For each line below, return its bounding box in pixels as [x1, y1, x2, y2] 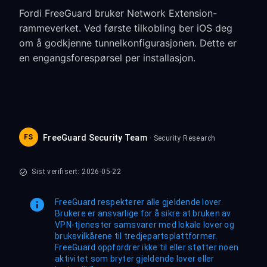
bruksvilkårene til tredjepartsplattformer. [55, 231, 218, 241]
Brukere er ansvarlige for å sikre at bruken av [55, 209, 231, 218]
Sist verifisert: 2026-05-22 [30, 167, 122, 176]
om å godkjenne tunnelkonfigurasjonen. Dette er [19, 37, 237, 49]
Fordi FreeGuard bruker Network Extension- [19, 7, 217, 19]
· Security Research [149, 134, 216, 142]
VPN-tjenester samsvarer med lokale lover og [55, 220, 234, 229]
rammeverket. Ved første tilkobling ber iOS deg [19, 22, 232, 34]
